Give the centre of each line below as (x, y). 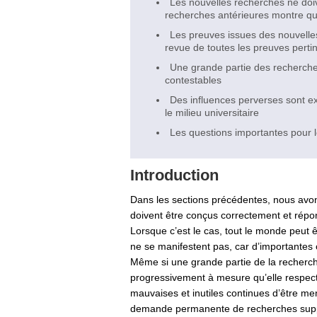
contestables (193, 80)
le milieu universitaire (212, 113)
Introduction (174, 175)
